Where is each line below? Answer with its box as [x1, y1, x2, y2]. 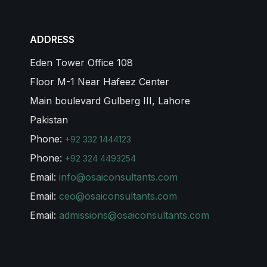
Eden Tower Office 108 [29, 57, 133, 69]
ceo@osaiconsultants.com [58, 190, 177, 202]
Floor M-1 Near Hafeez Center [29, 76, 169, 88]
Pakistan [29, 114, 68, 126]
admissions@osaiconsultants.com [58, 209, 209, 221]
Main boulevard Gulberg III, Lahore [29, 95, 190, 107]
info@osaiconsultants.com [58, 171, 178, 183]
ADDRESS [29, 33, 74, 45]
